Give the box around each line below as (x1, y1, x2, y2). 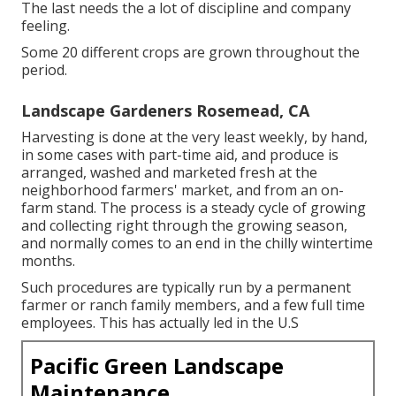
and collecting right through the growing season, (21, 216, 347, 236)
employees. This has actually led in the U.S (21, 313, 299, 333)
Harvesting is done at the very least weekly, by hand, (21, 127, 368, 148)
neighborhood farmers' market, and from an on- (21, 180, 344, 201)
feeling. (21, 16, 70, 36)
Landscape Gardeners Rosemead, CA (21, 100, 309, 122)
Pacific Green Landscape (30, 351, 284, 381)
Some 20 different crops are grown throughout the (21, 42, 360, 63)
